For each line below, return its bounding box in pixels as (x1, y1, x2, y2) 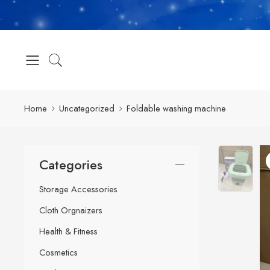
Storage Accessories (39, 182, 118, 195)
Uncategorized (59, 102, 115, 115)
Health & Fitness (39, 224, 98, 237)
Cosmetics (39, 245, 78, 259)
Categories (39, 155, 102, 174)
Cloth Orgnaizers (39, 203, 102, 216)
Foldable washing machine (127, 102, 226, 115)
